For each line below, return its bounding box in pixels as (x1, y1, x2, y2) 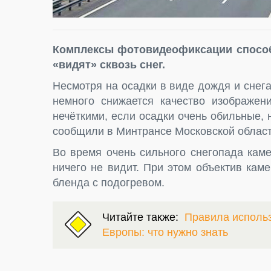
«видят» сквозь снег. (53, 59, 165, 71)
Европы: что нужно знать (102, 226, 228, 239)
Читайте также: (102, 211, 184, 224)
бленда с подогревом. (53, 177, 165, 189)
